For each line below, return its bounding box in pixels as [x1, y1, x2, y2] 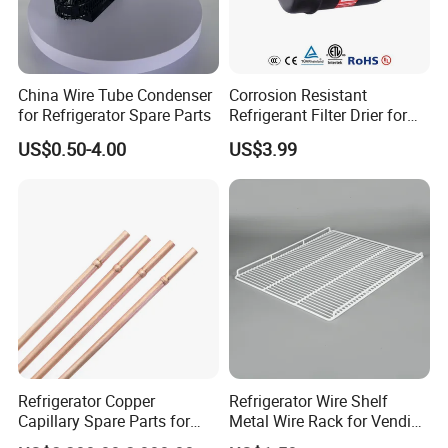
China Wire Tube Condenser [18, 84, 213, 107]
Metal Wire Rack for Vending [228, 409, 429, 432]
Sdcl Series [228, 124, 307, 147]
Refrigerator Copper [18, 389, 156, 412]
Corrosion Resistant [228, 84, 367, 107]
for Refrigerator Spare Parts [18, 104, 212, 127]
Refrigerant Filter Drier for [228, 104, 407, 127]
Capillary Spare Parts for [18, 409, 191, 432]
